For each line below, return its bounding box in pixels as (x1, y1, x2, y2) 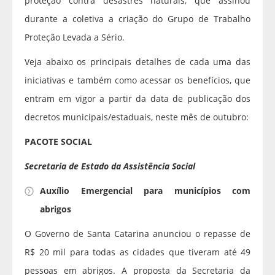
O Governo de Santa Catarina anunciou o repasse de (25, 228, 250, 240)
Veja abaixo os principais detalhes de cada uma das (25, 56, 250, 68)
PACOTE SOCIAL (25, 136, 92, 148)
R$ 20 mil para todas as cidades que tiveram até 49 (25, 246, 250, 258)
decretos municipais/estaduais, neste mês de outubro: (25, 111, 249, 123)
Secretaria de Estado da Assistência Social (25, 160, 195, 172)
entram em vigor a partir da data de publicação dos (25, 93, 250, 105)
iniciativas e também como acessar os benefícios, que (25, 74, 250, 87)
